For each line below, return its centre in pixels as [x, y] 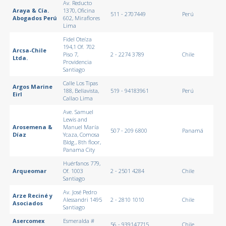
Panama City [79, 149]
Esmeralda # [78, 220]
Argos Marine [32, 86]
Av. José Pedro [80, 192]
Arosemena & [32, 127]
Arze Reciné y [32, 195]
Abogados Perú [35, 18]
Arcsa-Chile [29, 50]
